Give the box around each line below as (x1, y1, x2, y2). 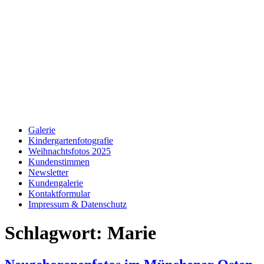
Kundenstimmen (28, 157, 90, 167)
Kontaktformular (28, 189, 90, 199)
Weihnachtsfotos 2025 (28, 146, 111, 156)
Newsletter (28, 167, 68, 177)
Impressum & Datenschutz (28, 199, 127, 209)
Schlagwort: (5, 222, 107, 244)
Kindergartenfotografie (28, 136, 113, 146)
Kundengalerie (28, 178, 83, 188)
